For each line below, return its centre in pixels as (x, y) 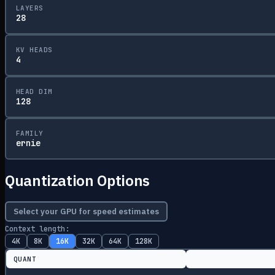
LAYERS (30, 8)
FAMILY (30, 133)
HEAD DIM (34, 91)
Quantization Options (77, 180)
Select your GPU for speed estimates (86, 211)
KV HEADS (34, 49)
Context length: (37, 229)
